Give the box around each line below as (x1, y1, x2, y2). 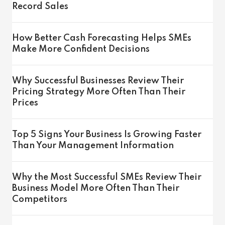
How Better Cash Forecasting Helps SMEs (12, 34, 191, 43)
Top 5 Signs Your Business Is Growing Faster (12, 130, 201, 139)
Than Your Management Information (12, 141, 174, 150)
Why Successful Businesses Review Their (12, 76, 184, 85)
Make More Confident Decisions (12, 45, 150, 54)
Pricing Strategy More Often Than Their (12, 87, 185, 96)
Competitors (12, 195, 67, 204)
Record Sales (12, 2, 68, 11)
